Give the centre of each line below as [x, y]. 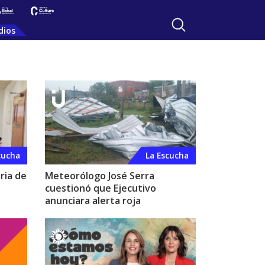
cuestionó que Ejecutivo [101, 188]
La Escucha [167, 155]
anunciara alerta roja [93, 200]
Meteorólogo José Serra [100, 175]
